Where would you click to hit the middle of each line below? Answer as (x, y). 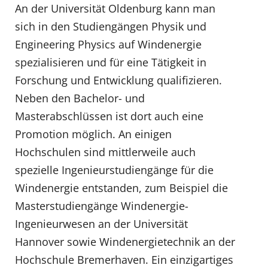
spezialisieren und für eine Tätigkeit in (111, 63)
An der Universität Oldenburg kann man (115, 9)
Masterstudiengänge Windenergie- (102, 206)
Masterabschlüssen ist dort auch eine (109, 116)
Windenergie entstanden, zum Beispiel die (121, 188)
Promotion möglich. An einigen (93, 134)
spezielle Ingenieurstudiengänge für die (114, 170)
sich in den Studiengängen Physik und (111, 27)
